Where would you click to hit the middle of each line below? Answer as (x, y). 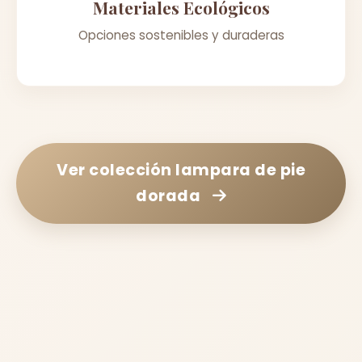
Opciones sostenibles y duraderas (181, 35)
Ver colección (116, 170)
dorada (168, 196)
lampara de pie (240, 170)
